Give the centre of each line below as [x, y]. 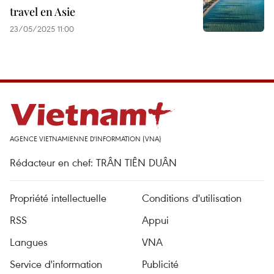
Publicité [160, 264]
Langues [29, 242]
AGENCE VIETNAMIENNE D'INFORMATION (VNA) [86, 139]
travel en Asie [43, 12]
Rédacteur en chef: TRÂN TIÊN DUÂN [93, 162]
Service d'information [56, 264]
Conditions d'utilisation [192, 198]
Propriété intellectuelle [58, 198]
